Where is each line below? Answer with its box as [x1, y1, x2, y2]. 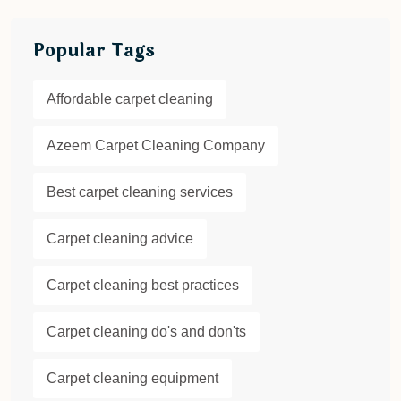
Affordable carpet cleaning [47, 91, 213, 107]
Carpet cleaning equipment [47, 371, 218, 387]
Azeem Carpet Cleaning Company [47, 138, 265, 154]
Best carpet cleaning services [47, 184, 233, 200]
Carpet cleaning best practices [47, 277, 239, 294]
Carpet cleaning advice [47, 231, 193, 247]
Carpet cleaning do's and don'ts [47, 324, 246, 340]
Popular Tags [33, 37, 155, 65]
